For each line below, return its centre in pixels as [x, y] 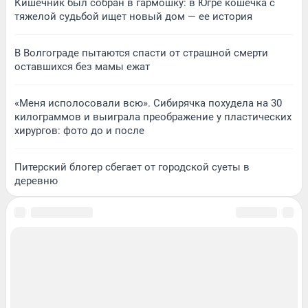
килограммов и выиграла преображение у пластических [153, 117]
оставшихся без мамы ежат [82, 66]
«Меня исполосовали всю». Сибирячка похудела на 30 [148, 103]
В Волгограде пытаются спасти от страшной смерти [141, 53]
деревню [36, 180]
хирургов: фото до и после [79, 130]
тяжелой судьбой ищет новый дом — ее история [133, 16]
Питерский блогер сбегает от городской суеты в [132, 167]
